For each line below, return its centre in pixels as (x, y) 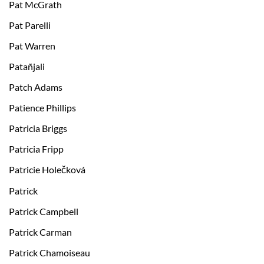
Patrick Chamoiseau (49, 253)
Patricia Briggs (38, 128)
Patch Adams (36, 87)
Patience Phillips (42, 108)
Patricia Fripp (36, 149)
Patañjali (27, 67)
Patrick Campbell (44, 212)
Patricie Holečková (47, 170)
